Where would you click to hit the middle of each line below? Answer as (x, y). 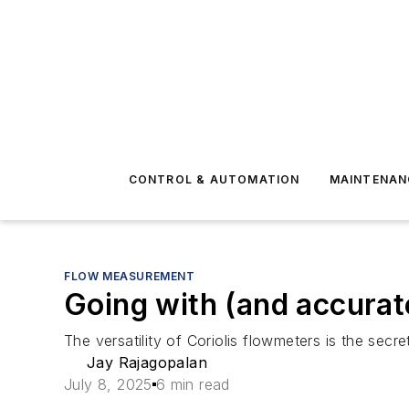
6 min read (193, 384)
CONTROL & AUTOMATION (214, 179)
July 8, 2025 (108, 384)
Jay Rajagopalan (147, 362)
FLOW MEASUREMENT (130, 276)
